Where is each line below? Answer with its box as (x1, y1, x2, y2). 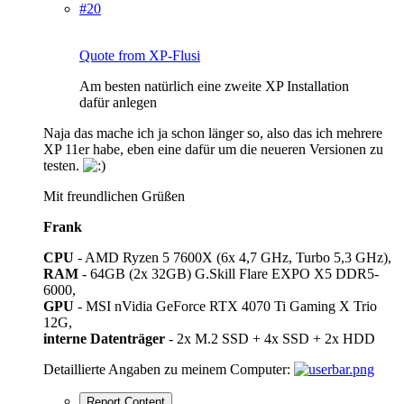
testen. (43, 157, 83, 173)
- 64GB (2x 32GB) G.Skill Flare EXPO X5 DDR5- (78, 265, 379, 281)
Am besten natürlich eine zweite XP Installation (79, 78, 349, 94)
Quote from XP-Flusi (79, 47, 200, 63)
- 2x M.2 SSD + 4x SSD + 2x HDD (165, 330, 375, 346)
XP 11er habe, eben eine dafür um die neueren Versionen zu (43, 141, 383, 157)
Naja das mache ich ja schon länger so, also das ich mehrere (43, 124, 382, 141)
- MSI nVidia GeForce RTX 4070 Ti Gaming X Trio (74, 298, 377, 314)
